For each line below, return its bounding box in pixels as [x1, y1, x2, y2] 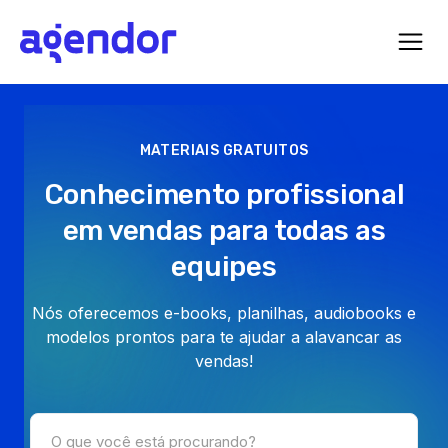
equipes [171, 250, 277, 283]
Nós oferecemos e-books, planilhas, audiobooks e [32, 303, 416, 323]
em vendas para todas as [62, 214, 386, 247]
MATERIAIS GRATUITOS [139, 142, 309, 159]
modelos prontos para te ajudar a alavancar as [46, 327, 402, 347]
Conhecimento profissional [43, 178, 405, 211]
